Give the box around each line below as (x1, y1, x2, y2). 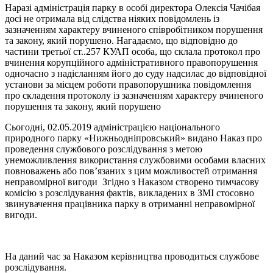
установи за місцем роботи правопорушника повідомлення (5, 79, 251, 90)
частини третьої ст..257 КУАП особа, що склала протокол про (5, 46, 260, 57)
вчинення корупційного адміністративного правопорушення (5, 57, 258, 68)
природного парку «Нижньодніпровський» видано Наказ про (5, 132, 262, 143)
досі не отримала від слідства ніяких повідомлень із (5, 13, 219, 24)
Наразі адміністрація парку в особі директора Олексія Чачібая (5, 2, 260, 13)
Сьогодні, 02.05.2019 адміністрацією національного (5, 121, 220, 132)
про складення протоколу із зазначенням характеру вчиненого (5, 90, 263, 101)
